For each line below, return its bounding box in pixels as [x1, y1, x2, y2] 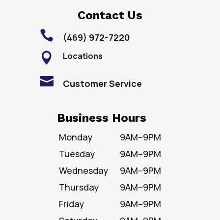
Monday [59, 131, 93, 143]
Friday [59, 198, 84, 210]
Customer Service [62, 78, 142, 90]
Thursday [59, 181, 99, 193]
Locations [62, 51, 103, 62]
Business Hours [57, 111, 147, 125]
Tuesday [59, 148, 95, 160]
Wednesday [59, 165, 109, 177]
